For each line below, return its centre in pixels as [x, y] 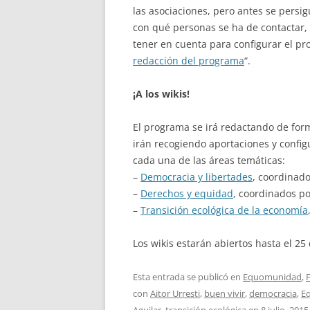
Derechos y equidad [187, 193]
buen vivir [225, 293]
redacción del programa [189, 60]
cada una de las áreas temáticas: [209, 160]
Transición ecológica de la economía [224, 210]
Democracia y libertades [197, 176]
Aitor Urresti [175, 293]
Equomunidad [272, 276]
